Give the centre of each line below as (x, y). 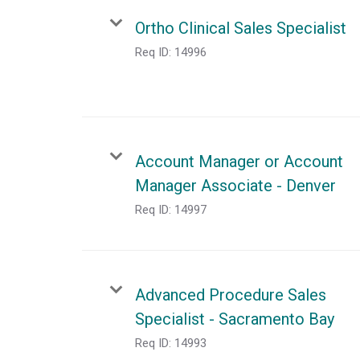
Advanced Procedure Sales (231, 295)
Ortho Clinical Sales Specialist (241, 28)
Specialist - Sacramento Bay (235, 319)
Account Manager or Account (239, 161)
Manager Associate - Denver (235, 185)
